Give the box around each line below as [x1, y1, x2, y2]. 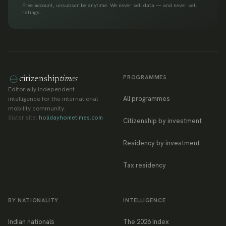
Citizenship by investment [123, 117, 202, 125]
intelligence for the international [8, 95, 98, 103]
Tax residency [123, 161, 166, 169]
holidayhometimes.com [39, 114, 103, 121]
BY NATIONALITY [8, 197, 59, 204]
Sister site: [8, 114, 39, 121]
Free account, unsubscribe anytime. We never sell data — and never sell [22, 2, 197, 9]
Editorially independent [8, 85, 75, 93]
